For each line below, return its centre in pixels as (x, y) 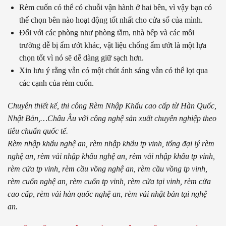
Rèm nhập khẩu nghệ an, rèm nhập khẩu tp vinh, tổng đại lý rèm (111, 144)
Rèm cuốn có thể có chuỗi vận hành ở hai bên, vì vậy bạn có (116, 7)
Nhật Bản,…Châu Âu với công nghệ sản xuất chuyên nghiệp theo (112, 119)
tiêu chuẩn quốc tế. (38, 131)
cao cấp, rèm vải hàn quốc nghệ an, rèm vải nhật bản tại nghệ (107, 194)
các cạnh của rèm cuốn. (56, 83)
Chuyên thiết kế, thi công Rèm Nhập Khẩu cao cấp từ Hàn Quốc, (112, 106)
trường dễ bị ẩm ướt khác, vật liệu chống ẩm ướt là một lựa (113, 45)
